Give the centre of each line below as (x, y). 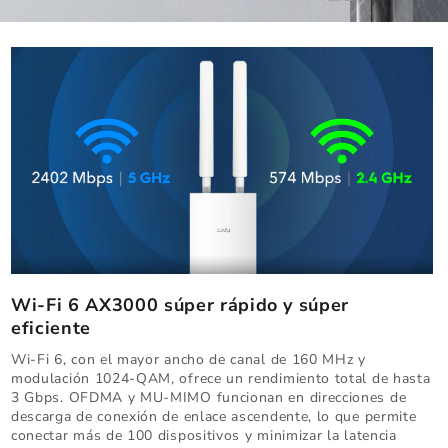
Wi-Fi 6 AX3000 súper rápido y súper (180, 305)
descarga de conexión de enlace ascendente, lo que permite (214, 417)
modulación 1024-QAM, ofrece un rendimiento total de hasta (221, 379)
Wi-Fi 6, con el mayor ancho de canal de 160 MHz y (188, 360)
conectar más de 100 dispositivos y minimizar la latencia (204, 436)
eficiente (51, 328)
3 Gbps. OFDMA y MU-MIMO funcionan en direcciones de (209, 398)
